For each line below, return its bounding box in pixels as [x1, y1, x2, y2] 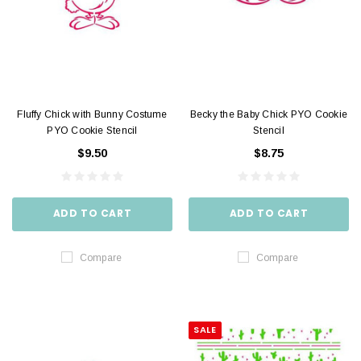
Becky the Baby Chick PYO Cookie [189, 108, 348, 120]
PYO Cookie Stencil [47, 124, 138, 136]
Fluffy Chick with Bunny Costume [17, 108, 168, 120]
